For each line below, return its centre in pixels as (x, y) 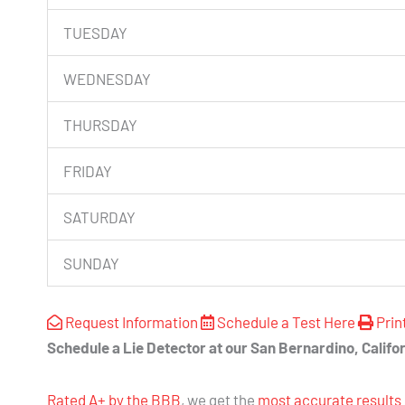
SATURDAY (99, 217)
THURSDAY (100, 124)
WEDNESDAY (107, 78)
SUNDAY (91, 263)
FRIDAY (88, 170)
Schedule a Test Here (286, 322)
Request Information (132, 322)
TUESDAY (95, 32)
